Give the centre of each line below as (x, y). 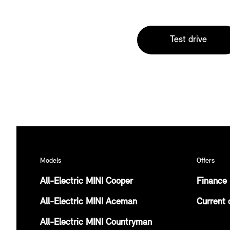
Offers (206, 161)
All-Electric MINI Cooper (87, 181)
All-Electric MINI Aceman (89, 202)
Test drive (188, 40)
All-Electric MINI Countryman (96, 222)
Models (51, 161)
